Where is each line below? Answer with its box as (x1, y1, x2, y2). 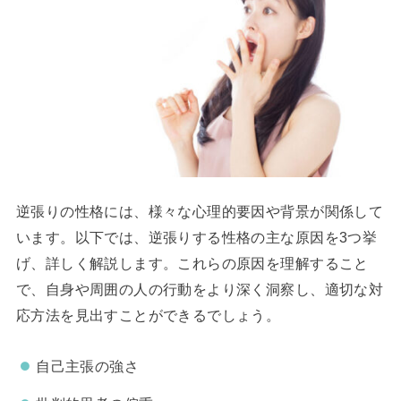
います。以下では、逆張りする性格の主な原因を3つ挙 (15, 229, 378, 246)
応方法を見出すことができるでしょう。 (15, 307, 281, 324)
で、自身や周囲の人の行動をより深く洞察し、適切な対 (15, 281, 384, 298)
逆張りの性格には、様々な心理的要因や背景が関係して (15, 203, 384, 220)
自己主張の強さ (36, 357, 140, 374)
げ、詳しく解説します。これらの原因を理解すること (15, 255, 369, 272)
